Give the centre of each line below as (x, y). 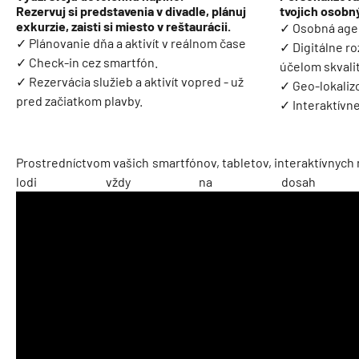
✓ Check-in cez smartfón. (87, 62)
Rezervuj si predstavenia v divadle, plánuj (131, 10)
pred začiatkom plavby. (79, 100)
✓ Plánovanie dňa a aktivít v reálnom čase (131, 42)
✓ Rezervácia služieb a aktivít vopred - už (130, 81)
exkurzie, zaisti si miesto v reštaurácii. (123, 26)
